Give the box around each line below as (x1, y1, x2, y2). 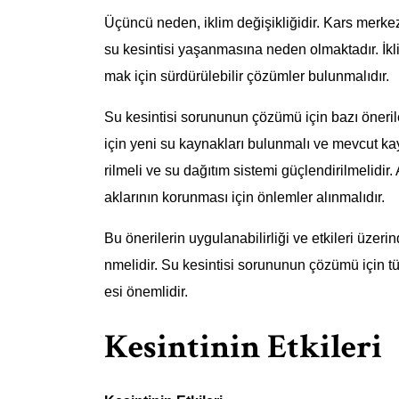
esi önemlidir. (104, 284, 188, 300)
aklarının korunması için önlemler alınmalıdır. (104, 190, 385, 206)
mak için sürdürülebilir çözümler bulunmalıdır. (104, 69, 389, 85)
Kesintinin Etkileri (104, 324, 382, 369)
